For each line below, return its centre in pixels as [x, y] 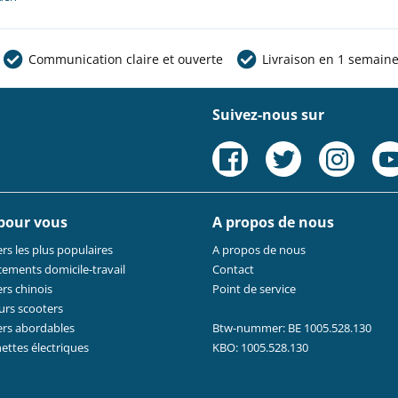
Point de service [254, 289]
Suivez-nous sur [268, 115]
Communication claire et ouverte [126, 60]
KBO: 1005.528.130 [260, 348]
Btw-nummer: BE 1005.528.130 [292, 328]
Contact [233, 270]
